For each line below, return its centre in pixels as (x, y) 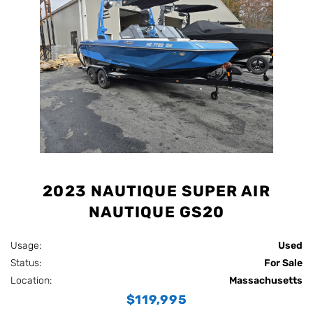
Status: (29, 263)
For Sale (283, 263)
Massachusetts (266, 280)
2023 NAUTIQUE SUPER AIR (156, 191)
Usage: (29, 245)
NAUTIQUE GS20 (156, 212)
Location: (34, 280)
